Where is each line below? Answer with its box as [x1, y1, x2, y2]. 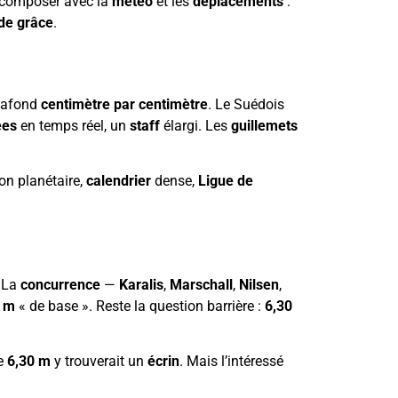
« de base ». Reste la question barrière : [15, 297, 265, 314]
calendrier [86, 172, 151, 190]
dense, [151, 172, 198, 190]
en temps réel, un [17, 116, 130, 134]
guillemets [231, 116, 298, 134]
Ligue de [198, 172, 253, 190]
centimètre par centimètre [41, 95, 208, 113]
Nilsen [239, 275, 279, 293]
